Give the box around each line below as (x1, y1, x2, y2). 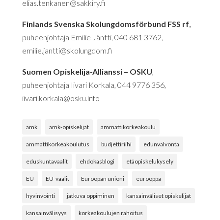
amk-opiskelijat (49, 123, 89, 131)
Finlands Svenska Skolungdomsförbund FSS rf (22, 19, 189, 28)
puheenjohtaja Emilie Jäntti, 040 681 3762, (22, 32, 163, 42)
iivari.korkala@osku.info (22, 93, 100, 103)
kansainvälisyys (26, 209, 67, 217)
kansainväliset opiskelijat (126, 192, 191, 199)
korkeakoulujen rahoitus (78, 209, 143, 217)
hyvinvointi (26, 192, 55, 199)
